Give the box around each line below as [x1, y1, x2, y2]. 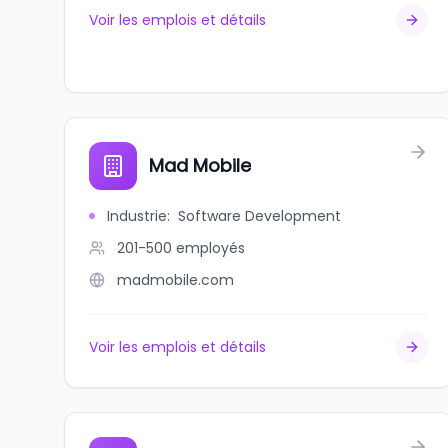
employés [176, 238, 245, 258]
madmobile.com [117, 270, 234, 290]
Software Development [178, 206, 341, 226]
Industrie [107, 206, 167, 226]
